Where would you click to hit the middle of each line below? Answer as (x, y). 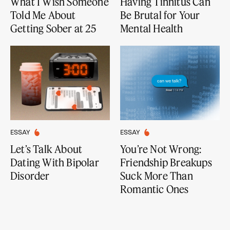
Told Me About (43, 15)
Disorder (30, 176)
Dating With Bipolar (55, 162)
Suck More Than (156, 176)
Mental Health (151, 28)
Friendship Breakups (166, 162)
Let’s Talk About (46, 149)
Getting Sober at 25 (53, 28)
